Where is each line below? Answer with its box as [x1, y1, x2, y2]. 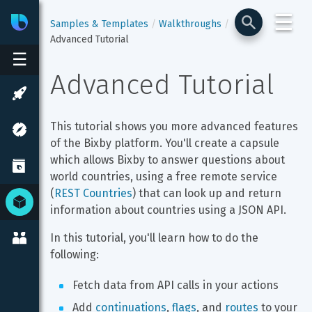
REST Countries [54, 187, 132, 200]
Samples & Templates [50, 18, 148, 30]
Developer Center [68, 15, 161, 29]
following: [50, 248, 99, 261]
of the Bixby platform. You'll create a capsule [50, 136, 282, 150]
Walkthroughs [159, 18, 221, 30]
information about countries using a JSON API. [50, 203, 286, 217]
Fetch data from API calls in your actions [72, 279, 279, 292]
